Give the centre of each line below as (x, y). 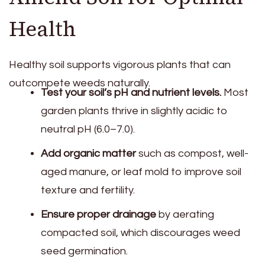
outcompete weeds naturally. (80, 83)
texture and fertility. (88, 190)
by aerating (185, 214)
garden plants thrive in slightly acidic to (134, 111)
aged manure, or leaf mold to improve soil (141, 172)
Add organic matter (88, 153)
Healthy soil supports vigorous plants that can (120, 64)
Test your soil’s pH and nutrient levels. (131, 92)
